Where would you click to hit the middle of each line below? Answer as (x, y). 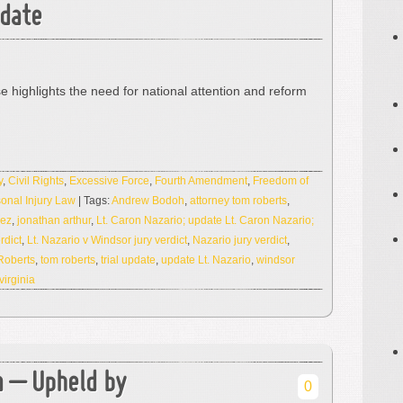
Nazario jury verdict (240, 240)
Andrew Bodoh (148, 201)
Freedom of (281, 181)
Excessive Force (109, 181)
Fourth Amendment (201, 181)
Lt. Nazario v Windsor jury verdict (107, 240)
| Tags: (94, 201)
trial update (128, 260)
